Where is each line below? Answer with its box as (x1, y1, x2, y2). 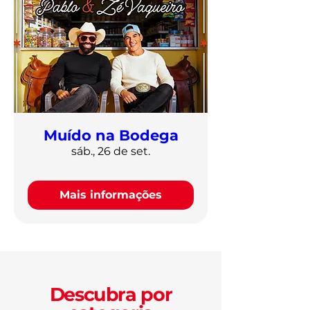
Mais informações (60, 188, 162, 201)
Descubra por (49, 282, 172, 306)
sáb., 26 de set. (71, 144, 150, 158)
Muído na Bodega (43, 126, 179, 144)
